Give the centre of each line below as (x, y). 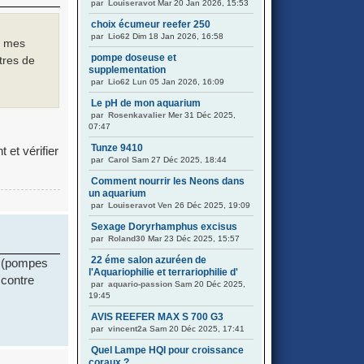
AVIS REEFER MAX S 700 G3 (157, 317)
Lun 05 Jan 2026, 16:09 (177, 82)
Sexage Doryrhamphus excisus (164, 227)
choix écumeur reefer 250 (151, 24)
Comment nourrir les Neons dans (168, 181)
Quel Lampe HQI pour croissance (167, 350)
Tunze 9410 (117, 148)
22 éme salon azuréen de (149, 260)
